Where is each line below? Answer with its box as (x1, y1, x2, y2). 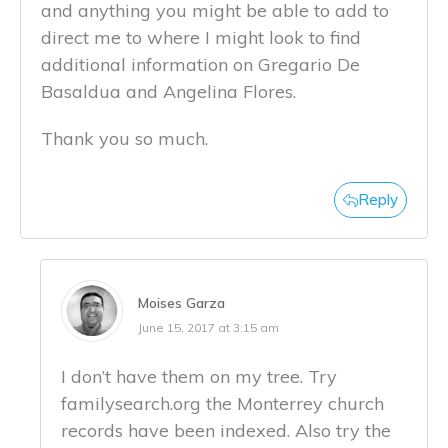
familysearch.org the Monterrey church (61, 391, 384, 415)
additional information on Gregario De (41, 52, 360, 76)
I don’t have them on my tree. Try (61, 364, 337, 388)
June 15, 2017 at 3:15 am (138, 319, 279, 335)
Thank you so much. (41, 126, 208, 150)
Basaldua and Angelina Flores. (41, 79, 296, 103)
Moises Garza (138, 293, 225, 312)
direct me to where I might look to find (41, 25, 361, 49)
